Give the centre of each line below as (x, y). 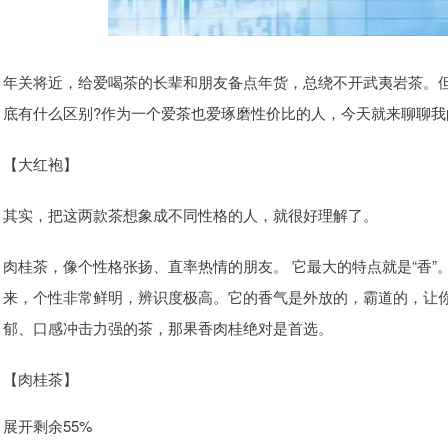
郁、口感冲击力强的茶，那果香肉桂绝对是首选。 (168, 327)
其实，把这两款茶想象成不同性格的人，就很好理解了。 (190, 214)
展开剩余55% (47, 425)
